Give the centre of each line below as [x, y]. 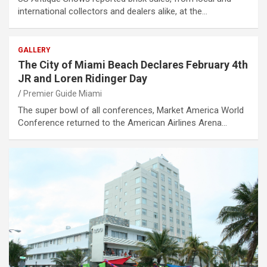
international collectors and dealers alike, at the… [113, 12]
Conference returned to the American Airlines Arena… [122, 123]
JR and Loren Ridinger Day [83, 79]
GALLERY [34, 50]
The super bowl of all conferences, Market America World [131, 111]
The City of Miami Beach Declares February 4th [133, 65]
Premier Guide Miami [63, 94]
